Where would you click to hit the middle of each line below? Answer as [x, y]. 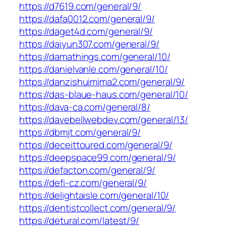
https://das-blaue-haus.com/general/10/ [104, 95]
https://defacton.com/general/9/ [87, 170]
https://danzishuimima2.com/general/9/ [102, 82]
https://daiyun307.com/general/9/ [89, 44]
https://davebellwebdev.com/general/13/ [104, 120]
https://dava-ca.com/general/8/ [85, 107]
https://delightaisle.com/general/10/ [94, 195]
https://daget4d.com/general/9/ [86, 32]
